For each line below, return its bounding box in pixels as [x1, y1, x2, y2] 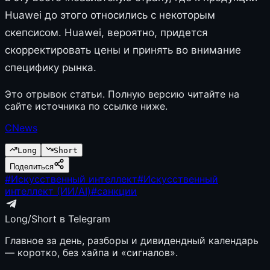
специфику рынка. [5, 61, 96, 74]
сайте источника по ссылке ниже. [5, 99, 168, 112]
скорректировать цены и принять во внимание [5, 43, 241, 56]
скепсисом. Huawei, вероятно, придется [5, 26, 208, 39]
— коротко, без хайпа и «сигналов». [5, 246, 178, 259]
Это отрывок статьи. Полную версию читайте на [5, 87, 239, 100]
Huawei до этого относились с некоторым [5, 8, 215, 21]
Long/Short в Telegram [5, 212, 110, 225]
